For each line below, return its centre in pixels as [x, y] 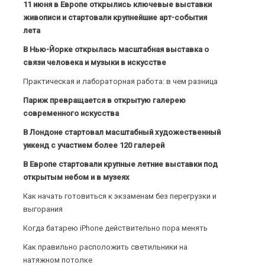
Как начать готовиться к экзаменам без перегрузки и [119, 196]
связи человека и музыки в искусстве [94, 62]
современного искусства [71, 113]
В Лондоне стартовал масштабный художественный [122, 132]
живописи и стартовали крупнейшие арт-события [115, 17]
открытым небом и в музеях [76, 177]
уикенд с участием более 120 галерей [93, 145]
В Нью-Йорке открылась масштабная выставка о [116, 49]
